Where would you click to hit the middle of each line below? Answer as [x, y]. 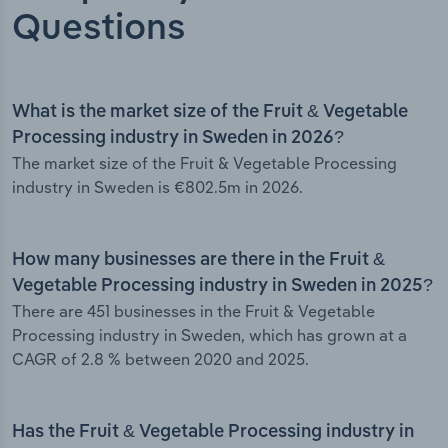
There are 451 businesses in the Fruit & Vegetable [193, 311]
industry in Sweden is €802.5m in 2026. [157, 187]
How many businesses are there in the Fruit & [198, 260]
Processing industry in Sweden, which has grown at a [209, 335]
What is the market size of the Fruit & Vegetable [210, 112]
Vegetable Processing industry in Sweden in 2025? [222, 286]
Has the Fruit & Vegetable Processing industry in [213, 432]
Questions [99, 29]
